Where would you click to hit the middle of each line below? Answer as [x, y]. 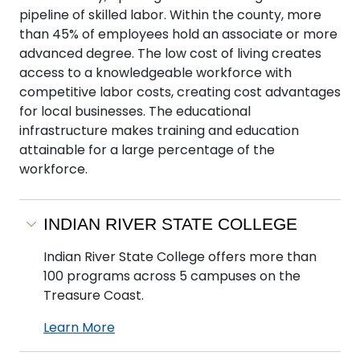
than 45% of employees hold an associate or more [178, 35]
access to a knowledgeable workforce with [155, 74]
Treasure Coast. [94, 297]
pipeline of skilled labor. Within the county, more [170, 16]
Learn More [79, 329]
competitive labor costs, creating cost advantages [180, 93]
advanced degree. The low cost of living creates [170, 55]
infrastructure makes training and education [159, 132]
